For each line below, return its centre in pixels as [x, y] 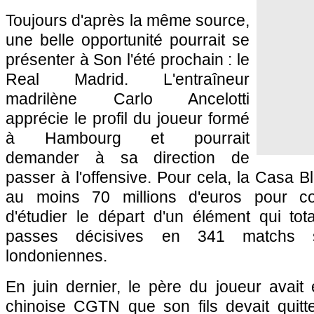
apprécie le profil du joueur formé [128, 118]
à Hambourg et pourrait [128, 138]
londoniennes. [56, 256]
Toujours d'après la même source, [128, 20]
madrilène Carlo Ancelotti [128, 99]
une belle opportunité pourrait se [128, 40]
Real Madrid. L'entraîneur [128, 79]
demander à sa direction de [128, 158]
